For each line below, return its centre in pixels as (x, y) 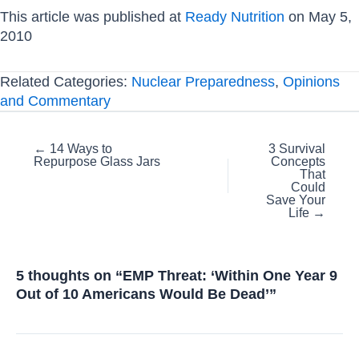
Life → (307, 213)
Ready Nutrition (235, 16)
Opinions (311, 81)
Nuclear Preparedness (203, 81)
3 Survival (297, 149)
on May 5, (318, 16)
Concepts (298, 162)
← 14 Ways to (73, 149)
